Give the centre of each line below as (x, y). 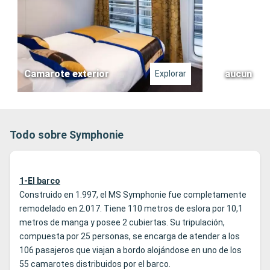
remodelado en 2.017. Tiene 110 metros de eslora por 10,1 (131, 209)
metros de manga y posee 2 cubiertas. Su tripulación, (122, 223)
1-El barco (40, 181)
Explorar (170, 74)
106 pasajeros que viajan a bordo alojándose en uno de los (130, 250)
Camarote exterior (67, 74)
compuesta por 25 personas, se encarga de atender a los (130, 237)
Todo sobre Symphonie (67, 135)
